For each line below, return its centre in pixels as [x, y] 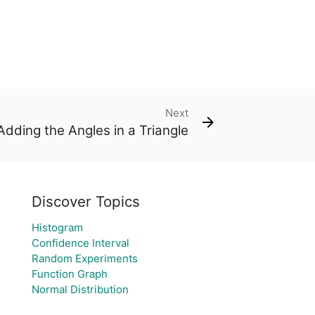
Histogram [57, 227]
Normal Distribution [80, 289]
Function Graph [69, 274]
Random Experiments [84, 258]
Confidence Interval [80, 243]
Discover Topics [85, 201]
